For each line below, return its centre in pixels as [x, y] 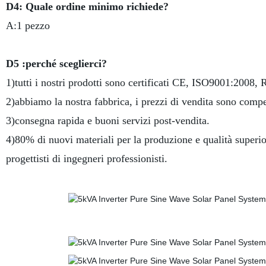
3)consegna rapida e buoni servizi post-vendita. [107, 121]
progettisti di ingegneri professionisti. [86, 159]
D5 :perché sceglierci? [56, 64]
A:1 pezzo [28, 26]
